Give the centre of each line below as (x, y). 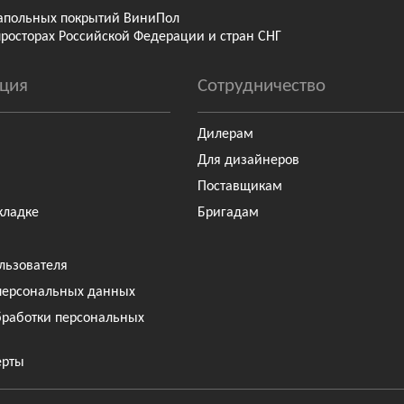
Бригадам (228, 213)
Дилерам (225, 134)
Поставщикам (239, 187)
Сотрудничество (261, 86)
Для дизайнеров (248, 160)
